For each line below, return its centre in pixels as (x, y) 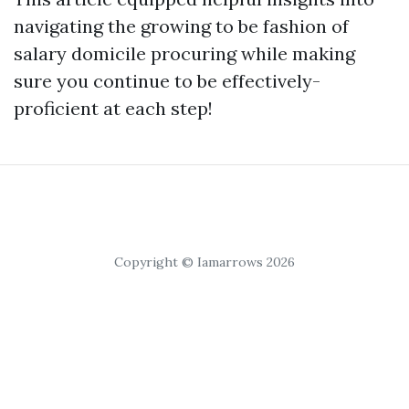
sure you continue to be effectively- (167, 81)
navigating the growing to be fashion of (181, 26)
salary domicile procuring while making (184, 54)
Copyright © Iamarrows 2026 (204, 262)
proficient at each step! (113, 109)
